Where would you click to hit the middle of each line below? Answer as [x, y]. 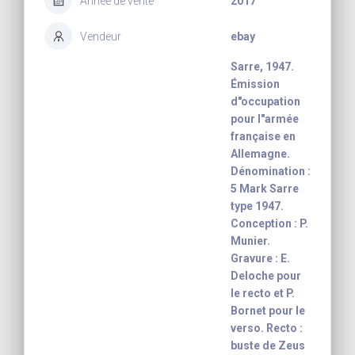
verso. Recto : [267, 328]
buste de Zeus [268, 346]
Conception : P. [269, 224]
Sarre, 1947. [262, 67]
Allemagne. [260, 154]
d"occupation [265, 102]
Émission [255, 84]
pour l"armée [265, 119]
